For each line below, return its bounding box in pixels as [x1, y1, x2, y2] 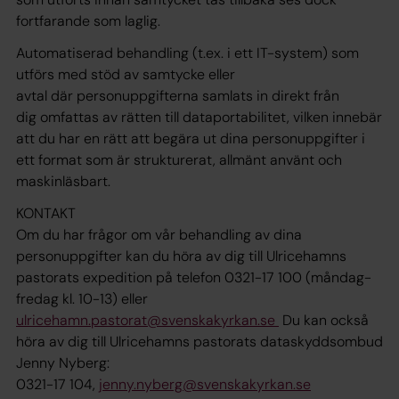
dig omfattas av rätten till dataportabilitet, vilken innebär [16, 108, 382, 126]
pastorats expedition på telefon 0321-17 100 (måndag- [16, 268, 371, 287]
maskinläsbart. [16, 172, 110, 191]
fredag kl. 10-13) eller [16, 289, 148, 308]
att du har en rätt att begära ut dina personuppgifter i [16, 129, 365, 148]
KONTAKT [16, 204, 76, 223]
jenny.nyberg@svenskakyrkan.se [99, 375, 311, 394]
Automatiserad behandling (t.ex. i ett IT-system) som [16, 44, 359, 62]
